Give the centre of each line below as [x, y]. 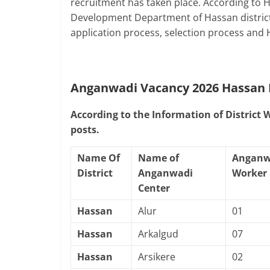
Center [154, 188]
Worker [250, 173]
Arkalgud [158, 234]
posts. [85, 130]
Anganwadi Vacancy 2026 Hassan [169, 88]
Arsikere [157, 257]
